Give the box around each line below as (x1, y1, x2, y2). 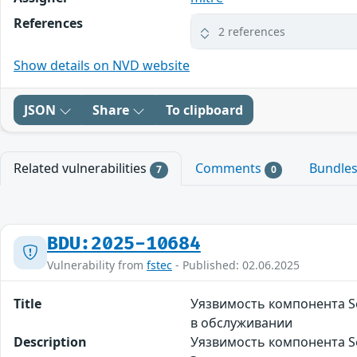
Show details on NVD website (14, 57, 190, 75)
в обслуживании (190, 313, 293, 331)
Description (14, 332, 87, 351)
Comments (194, 159, 265, 178)
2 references (218, 24, 286, 40)
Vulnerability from (47, 257, 147, 273)
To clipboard (166, 101, 243, 120)
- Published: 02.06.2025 (172, 257, 300, 273)
